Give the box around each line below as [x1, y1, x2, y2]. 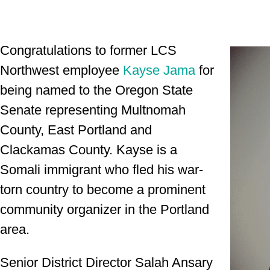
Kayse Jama [123, 63, 195, 78]
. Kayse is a [109, 142, 177, 158]
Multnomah [121, 102, 186, 118]
